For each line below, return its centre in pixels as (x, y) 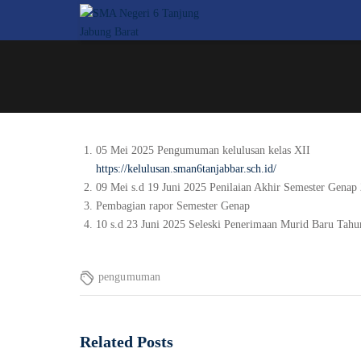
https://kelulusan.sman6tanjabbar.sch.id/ (186, 169)
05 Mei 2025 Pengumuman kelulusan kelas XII (203, 150)
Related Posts (127, 342)
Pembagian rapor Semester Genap (173, 206)
